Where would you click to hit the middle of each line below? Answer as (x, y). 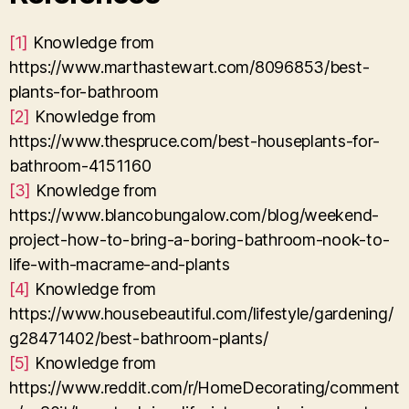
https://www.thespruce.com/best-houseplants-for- (194, 141)
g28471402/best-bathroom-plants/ (139, 338)
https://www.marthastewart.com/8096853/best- (189, 67)
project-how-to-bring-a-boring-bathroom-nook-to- (199, 239)
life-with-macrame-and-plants (120, 264)
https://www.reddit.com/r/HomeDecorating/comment (204, 387)
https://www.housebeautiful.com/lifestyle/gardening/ (201, 313)
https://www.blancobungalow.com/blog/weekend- (194, 215)
